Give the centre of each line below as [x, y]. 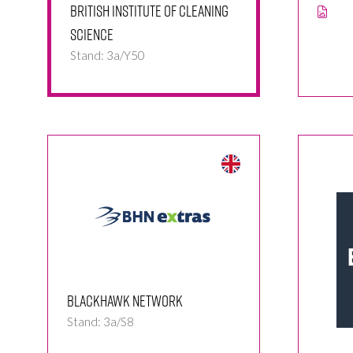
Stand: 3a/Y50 [108, 56]
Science [92, 34]
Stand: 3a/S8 [100, 322]
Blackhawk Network [125, 301]
